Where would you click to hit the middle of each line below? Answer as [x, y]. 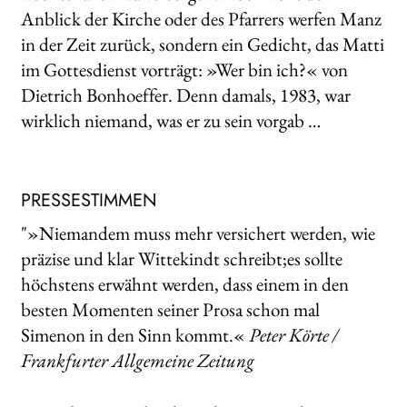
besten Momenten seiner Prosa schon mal [170, 310]
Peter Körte [288, 335]
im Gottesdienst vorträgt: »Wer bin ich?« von [184, 69]
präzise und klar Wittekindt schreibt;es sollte [181, 259]
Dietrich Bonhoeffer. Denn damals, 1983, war [185, 94]
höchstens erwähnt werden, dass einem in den [184, 284]
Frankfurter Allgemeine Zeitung [137, 361]
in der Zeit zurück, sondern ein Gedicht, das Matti [202, 44]
